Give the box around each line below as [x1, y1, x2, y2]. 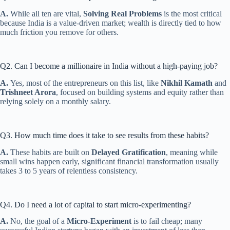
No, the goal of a [10, 217, 67, 226]
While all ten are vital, [10, 9, 83, 18]
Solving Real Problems [83, 9, 162, 18]
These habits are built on [10, 147, 91, 157]
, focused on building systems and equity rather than [56, 87, 224, 97]
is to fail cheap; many [131, 217, 202, 226]
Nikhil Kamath [161, 78, 213, 87]
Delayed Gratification [91, 147, 166, 157]
